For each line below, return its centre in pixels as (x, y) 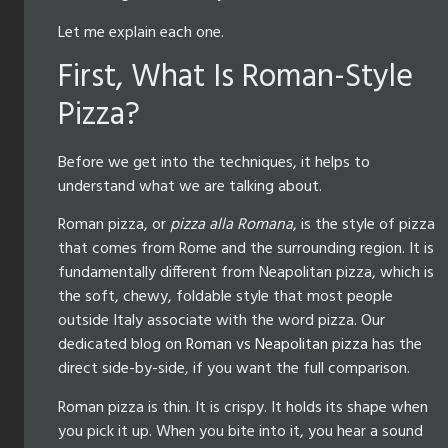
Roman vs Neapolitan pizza (277, 345)
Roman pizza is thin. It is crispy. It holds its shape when (243, 407)
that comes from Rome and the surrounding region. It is (246, 249)
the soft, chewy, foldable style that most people (225, 297)
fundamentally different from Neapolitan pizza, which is (246, 273)
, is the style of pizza (364, 225)
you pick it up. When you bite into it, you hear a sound (240, 431)
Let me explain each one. (141, 32)
